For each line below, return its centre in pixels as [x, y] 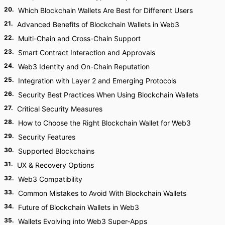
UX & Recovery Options [55, 165]
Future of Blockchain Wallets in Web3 [79, 207]
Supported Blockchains [56, 151]
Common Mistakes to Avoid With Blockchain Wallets [102, 193]
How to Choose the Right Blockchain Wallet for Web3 [104, 123]
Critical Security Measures [60, 109]
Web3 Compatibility [50, 179]
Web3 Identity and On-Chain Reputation [84, 67]
